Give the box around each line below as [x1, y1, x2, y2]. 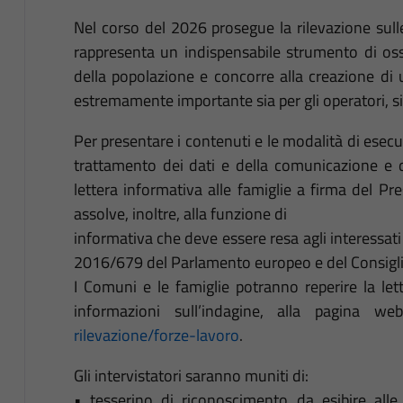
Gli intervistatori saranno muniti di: [73, 363, 309, 388]
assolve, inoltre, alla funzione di [73, 201, 287, 226]
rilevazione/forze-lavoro [73, 322, 239, 347]
